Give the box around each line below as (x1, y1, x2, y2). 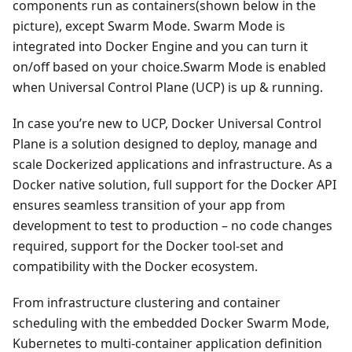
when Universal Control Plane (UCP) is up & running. (13, 78, 323, 96)
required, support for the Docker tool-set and (13, 236, 284, 255)
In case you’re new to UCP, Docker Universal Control (13, 114, 321, 132)
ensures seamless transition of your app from (13, 196, 285, 214)
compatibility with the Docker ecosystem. (13, 257, 258, 275)
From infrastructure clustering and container (13, 293, 280, 311)
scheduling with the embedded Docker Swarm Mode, (13, 313, 329, 332)
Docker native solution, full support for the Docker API (13, 175, 336, 193)
